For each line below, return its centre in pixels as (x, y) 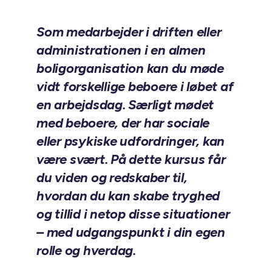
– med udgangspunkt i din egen (131, 232)
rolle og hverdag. (86, 250)
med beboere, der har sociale (123, 123)
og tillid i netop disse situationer (133, 214)
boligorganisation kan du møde (130, 68)
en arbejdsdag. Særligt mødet (125, 104)
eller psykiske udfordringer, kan (131, 141)
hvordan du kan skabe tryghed (128, 195)
